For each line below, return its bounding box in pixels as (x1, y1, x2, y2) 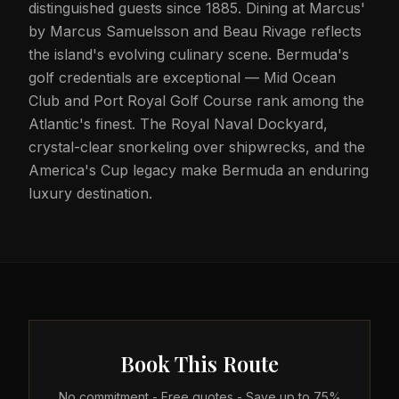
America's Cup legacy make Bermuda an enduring (28, 161, 369, 179)
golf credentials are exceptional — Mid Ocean (28, 69, 336, 86)
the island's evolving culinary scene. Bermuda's (28, 45, 349, 63)
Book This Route (120, 349, 279, 378)
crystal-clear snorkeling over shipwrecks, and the (28, 138, 365, 156)
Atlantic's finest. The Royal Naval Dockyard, (28, 115, 328, 133)
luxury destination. (28, 184, 152, 202)
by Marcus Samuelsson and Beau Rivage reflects (28, 22, 362, 40)
